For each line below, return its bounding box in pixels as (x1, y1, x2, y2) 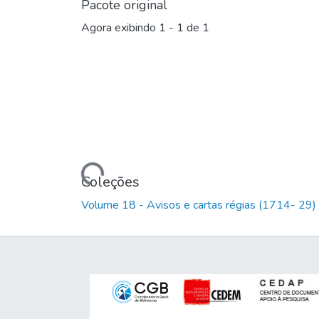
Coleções (81, 172, 140, 192)
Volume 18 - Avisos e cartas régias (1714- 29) (81, 197, 316, 213)
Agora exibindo (81, 20, 159, 36)
